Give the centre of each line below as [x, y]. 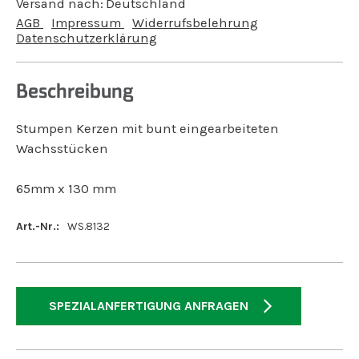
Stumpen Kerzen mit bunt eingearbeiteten [147, 129]
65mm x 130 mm [66, 189]
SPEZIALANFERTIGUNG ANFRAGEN [149, 306]
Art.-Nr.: [38, 226]
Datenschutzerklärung [87, 38]
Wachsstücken [62, 149]
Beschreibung [75, 91]
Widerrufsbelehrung [195, 23]
